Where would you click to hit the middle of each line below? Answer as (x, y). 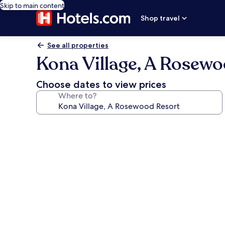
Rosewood (66, 213)
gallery (56, 140)
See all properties (78, 45)
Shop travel (160, 18)
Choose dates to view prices (101, 84)
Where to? (77, 96)
